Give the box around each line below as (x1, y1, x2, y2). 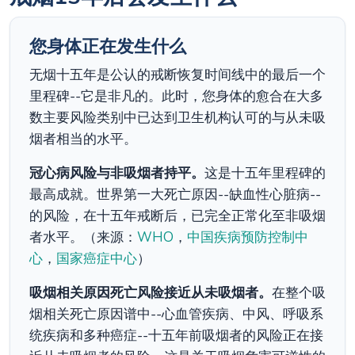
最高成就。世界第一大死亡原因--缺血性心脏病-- (29, 185, 321, 204)
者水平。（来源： (29, 228, 137, 246)
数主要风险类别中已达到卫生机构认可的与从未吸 (29, 109, 326, 127)
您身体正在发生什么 (29, 35, 186, 59)
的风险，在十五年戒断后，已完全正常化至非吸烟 (29, 207, 326, 225)
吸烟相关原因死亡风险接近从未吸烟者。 (29, 284, 272, 302)
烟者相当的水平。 (29, 130, 137, 148)
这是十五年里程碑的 (204, 164, 326, 182)
